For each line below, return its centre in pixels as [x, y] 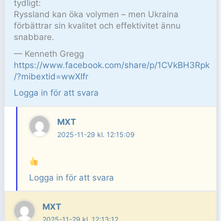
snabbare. [34, 37]
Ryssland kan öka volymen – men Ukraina [96, 14]
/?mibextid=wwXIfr [51, 77]
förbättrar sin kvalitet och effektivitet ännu [97, 25]
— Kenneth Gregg [49, 54]
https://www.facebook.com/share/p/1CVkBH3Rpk [112, 65]
